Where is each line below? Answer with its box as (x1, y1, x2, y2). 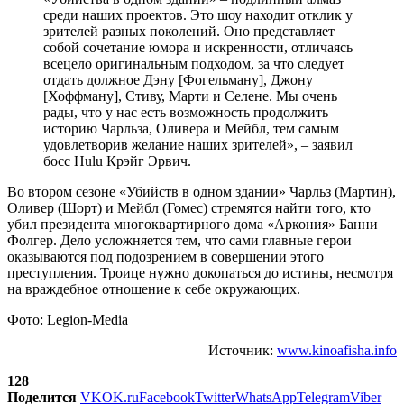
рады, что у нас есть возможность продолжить (43, 104, 328, 120)
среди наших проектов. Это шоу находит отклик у (43, 6, 353, 23)
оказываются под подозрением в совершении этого (7, 248, 324, 264)
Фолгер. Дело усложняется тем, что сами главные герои (7, 232, 352, 248)
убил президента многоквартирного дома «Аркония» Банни (7, 216, 378, 232)
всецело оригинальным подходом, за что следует (43, 55, 344, 71)
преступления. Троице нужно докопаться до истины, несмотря (7, 264, 393, 280)
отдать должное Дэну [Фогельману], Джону (43, 71, 313, 87)
